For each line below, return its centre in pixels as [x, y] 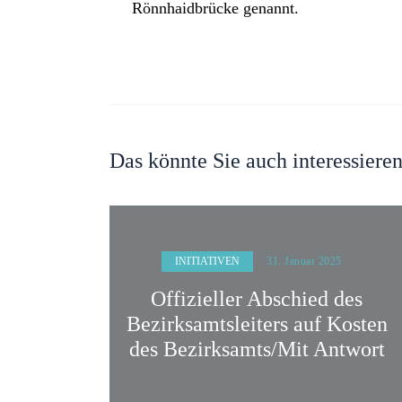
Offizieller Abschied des [257, 298]
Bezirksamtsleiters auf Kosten [257, 323]
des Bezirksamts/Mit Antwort [257, 349]
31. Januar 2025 [304, 262]
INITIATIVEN [208, 262]
